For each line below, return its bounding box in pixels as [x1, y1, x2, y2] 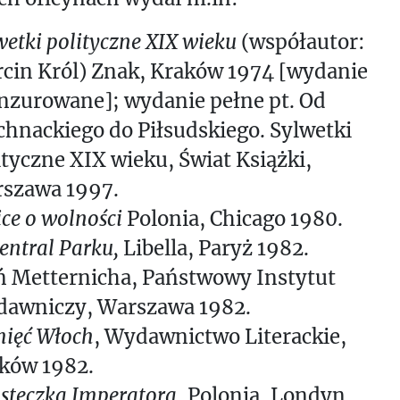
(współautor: [236, 29, 365, 55]
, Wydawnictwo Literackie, [93, 324, 346, 350]
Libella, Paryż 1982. [122, 236, 309, 262]
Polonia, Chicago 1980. [121, 206, 343, 232]
